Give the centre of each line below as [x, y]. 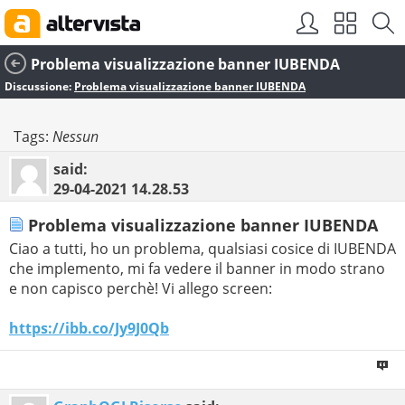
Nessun [75, 137]
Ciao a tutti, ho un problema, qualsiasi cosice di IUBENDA [202, 249]
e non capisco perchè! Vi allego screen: [141, 289]
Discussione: [39, 86]
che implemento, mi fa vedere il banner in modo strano [197, 269]
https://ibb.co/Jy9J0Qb [89, 329]
